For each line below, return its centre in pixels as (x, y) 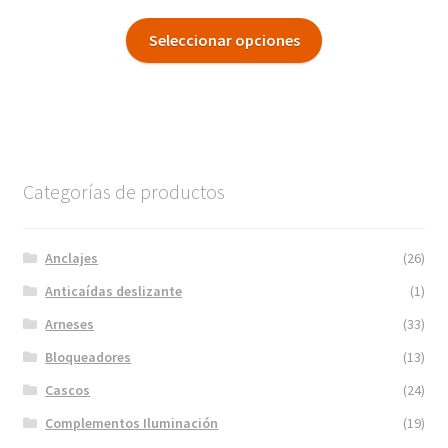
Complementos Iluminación (132, 422)
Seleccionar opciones (224, 39)
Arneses (70, 323)
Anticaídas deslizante (114, 290)
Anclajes (72, 257)
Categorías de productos (123, 192)
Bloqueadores (88, 356)
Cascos (68, 389)
